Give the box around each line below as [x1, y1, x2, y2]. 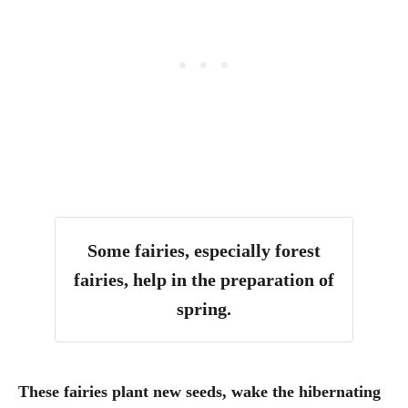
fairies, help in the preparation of [74, 269, 334, 290]
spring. [177, 298, 231, 319]
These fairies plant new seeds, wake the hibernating [18, 382, 381, 401]
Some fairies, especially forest [87, 240, 321, 260]
